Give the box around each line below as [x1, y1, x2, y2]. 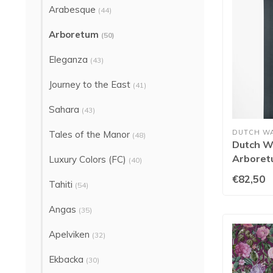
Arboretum [49, 29, 101, 40]
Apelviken [49, 229, 92, 240]
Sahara [49, 104, 82, 115]
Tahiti [49, 179, 75, 190]
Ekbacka [49, 253, 86, 265]
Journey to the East [49, 79, 133, 90]
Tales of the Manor [49, 129, 132, 140]
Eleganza [49, 54, 90, 65]
